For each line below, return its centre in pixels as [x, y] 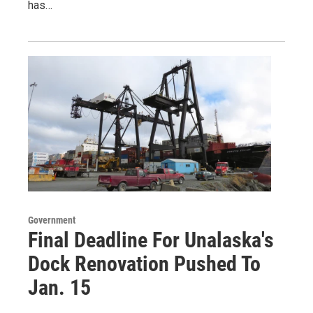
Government [52, 220]
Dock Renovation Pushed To [144, 264]
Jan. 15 [59, 288]
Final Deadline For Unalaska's [151, 240]
